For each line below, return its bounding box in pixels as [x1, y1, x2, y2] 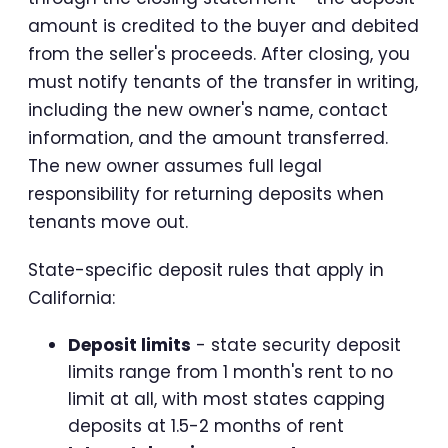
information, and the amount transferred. [28, 125, 388, 150]
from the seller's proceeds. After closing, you [28, 41, 410, 66]
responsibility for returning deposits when [28, 181, 384, 206]
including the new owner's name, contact [28, 97, 388, 122]
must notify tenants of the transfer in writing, [28, 69, 418, 94]
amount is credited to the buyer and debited [28, 13, 419, 38]
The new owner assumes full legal [28, 153, 322, 178]
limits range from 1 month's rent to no [68, 359, 393, 384]
